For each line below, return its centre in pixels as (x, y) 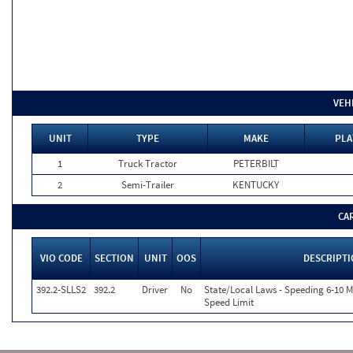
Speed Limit (229, 302)
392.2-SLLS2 (61, 290)
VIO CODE (61, 258)
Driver (155, 290)
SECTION (114, 258)
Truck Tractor (147, 163)
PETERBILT (256, 163)
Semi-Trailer (147, 185)
